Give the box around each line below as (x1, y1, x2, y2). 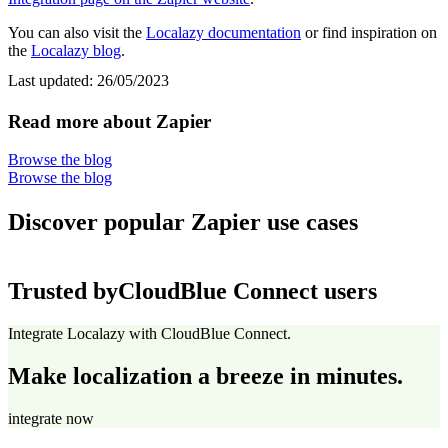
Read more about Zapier (8, 110, 211, 132)
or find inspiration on (301, 23, 437, 41)
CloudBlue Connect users (118, 277, 377, 304)
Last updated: (8, 71, 97, 89)
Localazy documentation (146, 23, 301, 41)
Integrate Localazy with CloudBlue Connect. (8, 324, 291, 342)
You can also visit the (8, 23, 146, 41)
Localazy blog (31, 41, 121, 59)
